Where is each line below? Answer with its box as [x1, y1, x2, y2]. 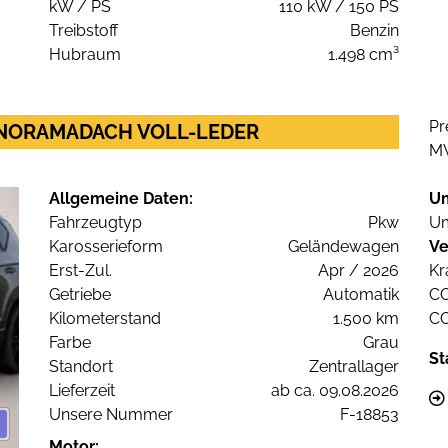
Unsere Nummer [49, 405, 173, 425]
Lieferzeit [49, 381, 115, 401]
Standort [49, 357, 113, 377]
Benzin [350, 21, 399, 41]
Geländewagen [288, 237, 399, 257]
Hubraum [49, 45, 121, 65]
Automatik [323, 285, 399, 305]
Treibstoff [49, 21, 118, 41]
